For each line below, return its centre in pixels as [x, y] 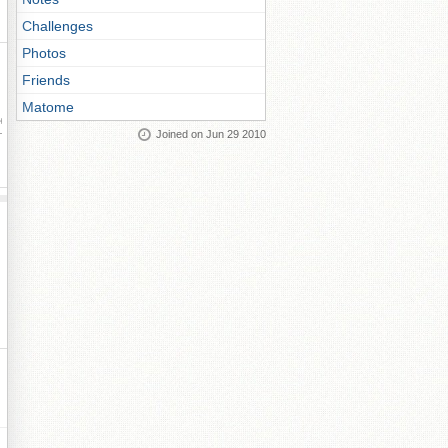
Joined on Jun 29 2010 [211, 134]
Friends [46, 80]
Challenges [57, 26]
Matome [48, 107]
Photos [44, 53]
